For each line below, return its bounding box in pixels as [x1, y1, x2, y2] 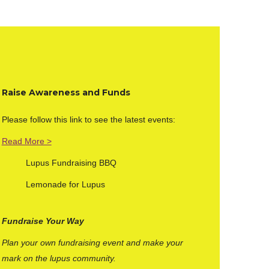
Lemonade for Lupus [25, 180, 105, 189]
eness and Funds [52, 87, 130, 98]
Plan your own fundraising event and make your [1, 238, 183, 247]
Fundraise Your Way [1, 216, 84, 226]
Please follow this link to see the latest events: [1, 115, 175, 124]
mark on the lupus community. [1, 253, 116, 263]
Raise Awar [1, 87, 52, 98]
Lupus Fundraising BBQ [25, 158, 116, 168]
